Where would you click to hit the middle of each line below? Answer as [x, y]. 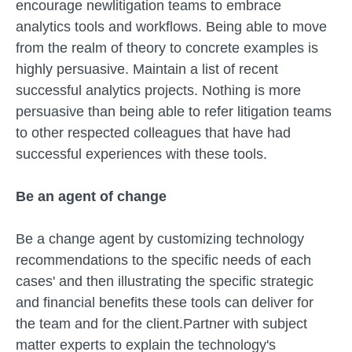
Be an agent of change [91, 196]
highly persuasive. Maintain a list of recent [147, 69]
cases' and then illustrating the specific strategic [165, 281]
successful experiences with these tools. [141, 154]
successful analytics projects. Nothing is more [158, 90]
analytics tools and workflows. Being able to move [171, 27]
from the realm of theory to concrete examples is [167, 48]
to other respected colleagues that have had [153, 133]
